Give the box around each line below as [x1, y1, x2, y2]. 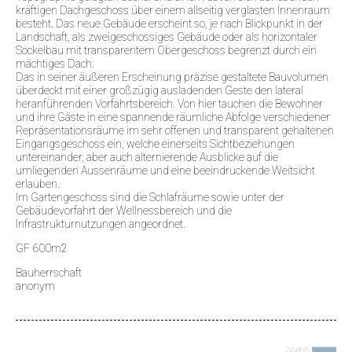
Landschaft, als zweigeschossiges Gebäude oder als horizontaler [16, 30, 317, 43]
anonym [16, 279, 55, 292]
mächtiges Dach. [16, 57, 94, 70]
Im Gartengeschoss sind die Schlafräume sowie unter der [16, 190, 284, 203]
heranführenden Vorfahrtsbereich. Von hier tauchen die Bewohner [16, 97, 323, 110]
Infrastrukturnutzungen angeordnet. [16, 217, 185, 230]
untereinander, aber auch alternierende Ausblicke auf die [16, 150, 278, 163]
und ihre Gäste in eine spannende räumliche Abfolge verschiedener [16, 110, 330, 123]
